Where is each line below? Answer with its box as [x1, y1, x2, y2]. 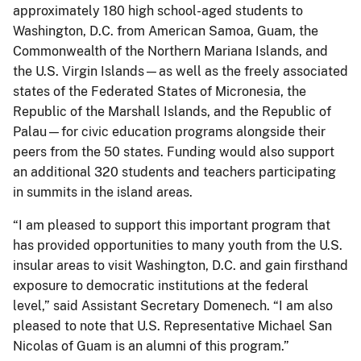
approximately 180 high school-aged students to [13, 2, 303, 19]
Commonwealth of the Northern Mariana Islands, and [13, 43, 328, 59]
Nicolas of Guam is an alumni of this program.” [13, 338, 289, 354]
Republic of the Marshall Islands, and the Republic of [13, 103, 331, 119]
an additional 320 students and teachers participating [13, 164, 336, 180]
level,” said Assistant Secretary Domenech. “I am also [13, 297, 333, 313]
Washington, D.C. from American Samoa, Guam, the [13, 23, 318, 39]
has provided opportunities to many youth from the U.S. [13, 237, 342, 253]
